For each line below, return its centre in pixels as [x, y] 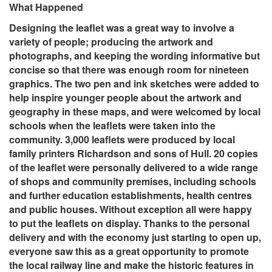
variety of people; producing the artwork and [111, 42]
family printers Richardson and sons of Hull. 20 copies [134, 154]
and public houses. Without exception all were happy [131, 209]
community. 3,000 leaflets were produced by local [122, 140]
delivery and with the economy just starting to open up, [135, 237]
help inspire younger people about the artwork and [125, 98]
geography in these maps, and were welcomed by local [135, 112]
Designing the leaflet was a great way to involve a [122, 28]
